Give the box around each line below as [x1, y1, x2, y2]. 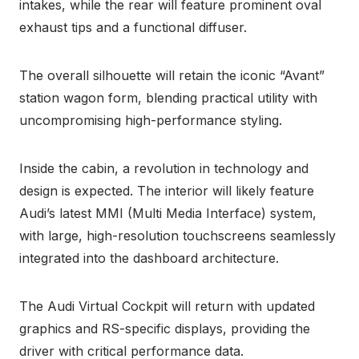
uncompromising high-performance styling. [19, 111, 282, 128]
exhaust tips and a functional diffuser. [19, 18, 247, 35]
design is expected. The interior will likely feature [19, 182, 314, 199]
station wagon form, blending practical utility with [19, 89, 317, 106]
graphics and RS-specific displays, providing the [19, 320, 310, 337]
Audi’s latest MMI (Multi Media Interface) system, [19, 204, 317, 221]
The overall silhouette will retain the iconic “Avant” [19, 67, 325, 83]
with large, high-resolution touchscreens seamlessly [19, 227, 336, 244]
